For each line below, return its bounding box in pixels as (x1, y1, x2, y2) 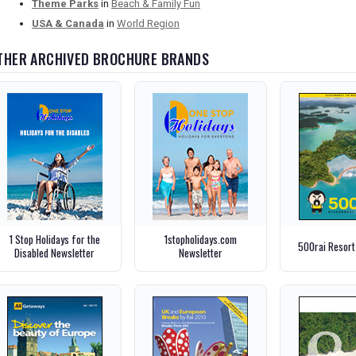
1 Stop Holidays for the (9, 231, 101, 248)
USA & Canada (32, 17, 104, 30)
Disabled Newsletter (14, 245, 95, 261)
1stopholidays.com (164, 231, 238, 248)
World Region (117, 17, 180, 30)
